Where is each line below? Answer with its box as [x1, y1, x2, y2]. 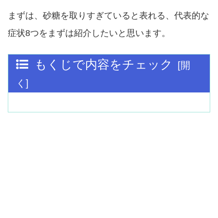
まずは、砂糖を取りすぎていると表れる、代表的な [8, 11, 209, 21]
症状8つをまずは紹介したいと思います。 [8, 28, 170, 38]
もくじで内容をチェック [34, 57, 173, 72]
